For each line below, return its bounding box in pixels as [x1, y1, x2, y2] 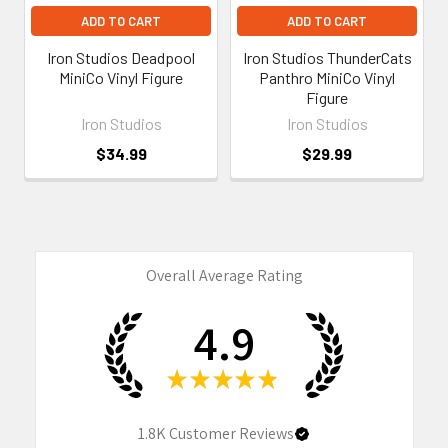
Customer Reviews [166, 422, 294, 444]
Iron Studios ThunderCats [242, 47, 412, 67]
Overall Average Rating [145, 264, 303, 286]
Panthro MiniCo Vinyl [259, 67, 395, 87]
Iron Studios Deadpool [47, 47, 195, 67]
